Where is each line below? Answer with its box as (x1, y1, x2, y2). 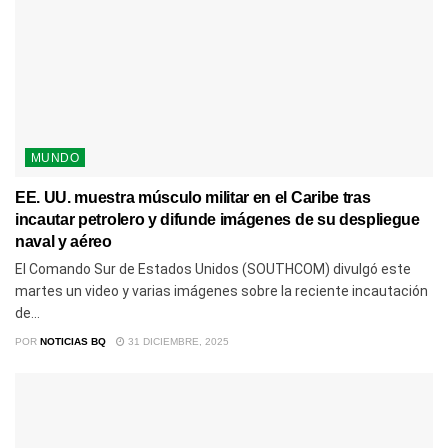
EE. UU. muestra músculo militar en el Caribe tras (15, 188, 371, 206)
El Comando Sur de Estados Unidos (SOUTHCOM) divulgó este (15, 260, 411, 277)
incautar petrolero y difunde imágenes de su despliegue (15, 210, 420, 228)
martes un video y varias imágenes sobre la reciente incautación (15, 282, 428, 299)
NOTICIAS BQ (40, 335, 106, 347)
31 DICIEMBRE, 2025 (125, 335, 229, 347)
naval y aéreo (15, 232, 112, 250)
